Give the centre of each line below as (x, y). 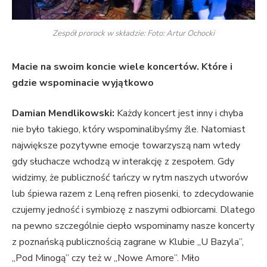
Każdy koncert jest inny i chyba (180, 114)
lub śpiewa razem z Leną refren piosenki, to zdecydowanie (133, 194)
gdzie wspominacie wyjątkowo (83, 83)
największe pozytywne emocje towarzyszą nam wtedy (126, 146)
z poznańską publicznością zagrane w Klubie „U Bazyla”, (128, 242)
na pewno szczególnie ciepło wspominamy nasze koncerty (133, 226)
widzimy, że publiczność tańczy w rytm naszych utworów (130, 178)
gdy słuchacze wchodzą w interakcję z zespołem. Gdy (123, 162)
